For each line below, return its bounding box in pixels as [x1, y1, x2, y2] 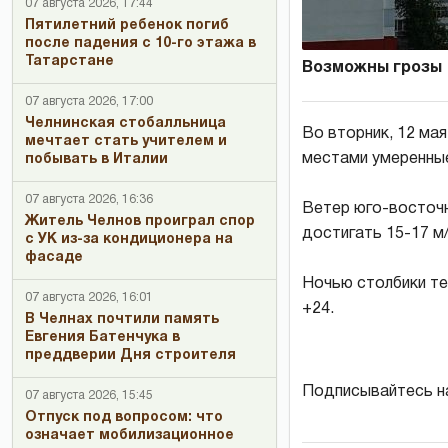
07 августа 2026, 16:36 [25, 194, 153, 205]
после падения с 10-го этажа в [25, 37, 256, 50]
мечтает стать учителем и [25, 135, 227, 148]
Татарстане [25, 55, 114, 68]
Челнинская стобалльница [25, 117, 226, 130]
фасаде [25, 251, 83, 264]
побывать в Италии [25, 153, 168, 166]
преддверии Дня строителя [25, 349, 236, 362]
